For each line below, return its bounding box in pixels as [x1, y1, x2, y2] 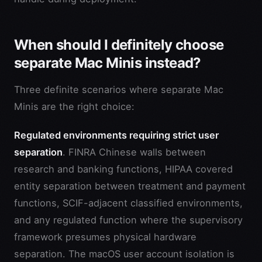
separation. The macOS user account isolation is [14, 248, 235, 260]
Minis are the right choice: [14, 101, 135, 113]
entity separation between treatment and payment [14, 180, 246, 192]
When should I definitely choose [14, 36, 224, 54]
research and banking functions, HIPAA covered [14, 163, 233, 175]
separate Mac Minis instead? [14, 54, 201, 72]
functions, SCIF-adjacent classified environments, [14, 197, 243, 209]
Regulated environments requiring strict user [14, 129, 219, 142]
